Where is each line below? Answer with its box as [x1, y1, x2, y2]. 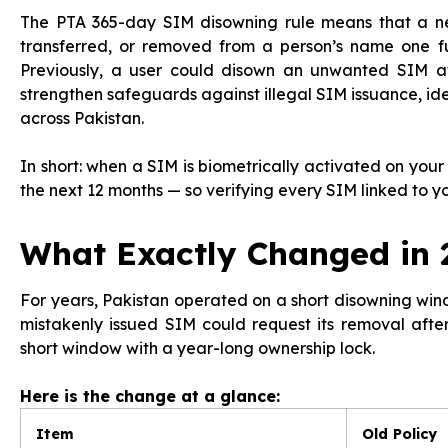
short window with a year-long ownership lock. [20, 338, 375, 358]
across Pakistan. [20, 108, 144, 128]
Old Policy [362, 425, 437, 443]
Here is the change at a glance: [20, 386, 280, 406]
